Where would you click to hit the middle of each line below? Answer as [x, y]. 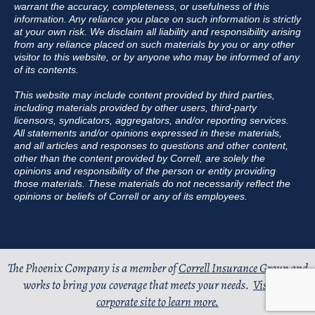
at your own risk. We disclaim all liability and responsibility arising [157, 31]
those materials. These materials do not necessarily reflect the [152, 183]
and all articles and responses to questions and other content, [151, 145]
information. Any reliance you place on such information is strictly [157, 19]
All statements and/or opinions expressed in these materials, [148, 133]
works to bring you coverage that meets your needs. [138, 285]
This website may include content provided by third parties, [144, 95]
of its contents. [46, 69]
